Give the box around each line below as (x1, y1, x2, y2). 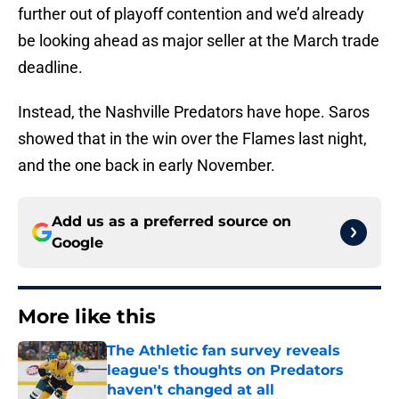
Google (52, 234, 103, 252)
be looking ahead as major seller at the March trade (18, 31, 379, 51)
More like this (18, 305, 156, 330)
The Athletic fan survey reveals (107, 342, 340, 360)
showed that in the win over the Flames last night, (18, 129, 367, 149)
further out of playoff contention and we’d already (18, 4, 364, 24)
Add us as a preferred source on (52, 213, 291, 231)
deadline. (18, 58, 83, 77)
